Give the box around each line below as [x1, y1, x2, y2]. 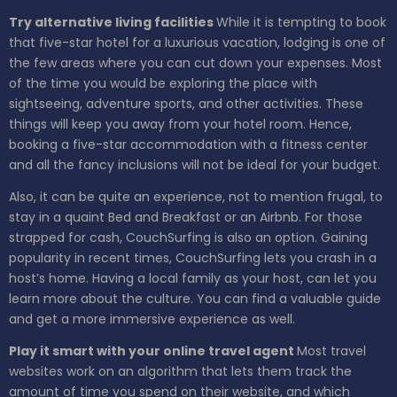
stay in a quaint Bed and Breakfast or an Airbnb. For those [9, 208, 362, 227]
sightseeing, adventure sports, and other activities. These [9, 95, 363, 113]
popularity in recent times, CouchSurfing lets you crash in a [9, 249, 377, 268]
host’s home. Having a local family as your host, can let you [9, 269, 377, 288]
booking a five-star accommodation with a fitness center [9, 136, 368, 154]
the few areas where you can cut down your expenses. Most [9, 54, 382, 73]
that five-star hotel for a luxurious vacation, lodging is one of [9, 34, 385, 52]
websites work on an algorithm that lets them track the [9, 362, 352, 381]
